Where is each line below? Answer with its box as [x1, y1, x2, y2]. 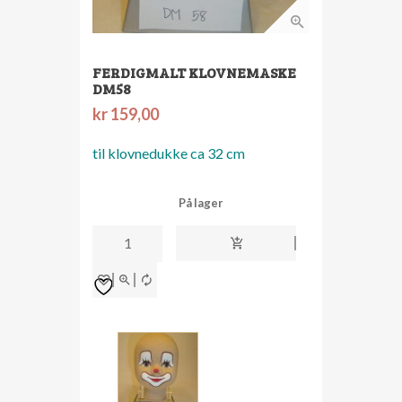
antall [100, 342, 135, 358]
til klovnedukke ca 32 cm [92, 144, 245, 162]
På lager [179, 196, 223, 211]
